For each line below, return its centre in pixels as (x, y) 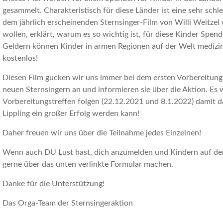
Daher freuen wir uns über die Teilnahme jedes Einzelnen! (102, 133)
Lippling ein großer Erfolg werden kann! (71, 113)
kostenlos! (20, 58)
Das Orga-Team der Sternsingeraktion (67, 203)
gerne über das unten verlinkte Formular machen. (88, 164)
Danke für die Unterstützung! (53, 184)
